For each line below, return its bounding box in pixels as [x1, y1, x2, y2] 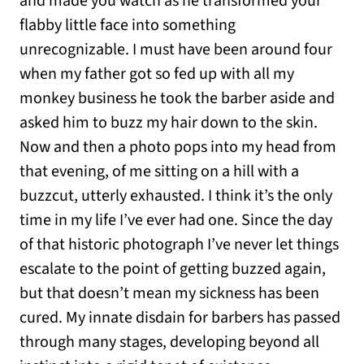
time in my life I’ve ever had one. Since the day [19, 209, 332, 232]
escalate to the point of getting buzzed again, [19, 258, 326, 281]
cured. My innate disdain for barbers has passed [19, 306, 340, 330]
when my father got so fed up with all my [19, 63, 294, 86]
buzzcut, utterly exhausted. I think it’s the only [19, 184, 332, 208]
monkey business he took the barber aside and [19, 87, 335, 110]
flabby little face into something [19, 14, 236, 37]
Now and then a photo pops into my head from [19, 136, 336, 159]
